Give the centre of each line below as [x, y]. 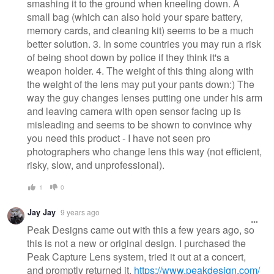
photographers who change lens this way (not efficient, [144, 151]
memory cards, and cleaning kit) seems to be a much [140, 30]
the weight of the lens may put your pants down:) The [141, 84]
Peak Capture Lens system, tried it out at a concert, [136, 257]
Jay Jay [42, 213]
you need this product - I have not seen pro [119, 138]
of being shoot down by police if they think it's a [128, 57]
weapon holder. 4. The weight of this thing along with [140, 70]
